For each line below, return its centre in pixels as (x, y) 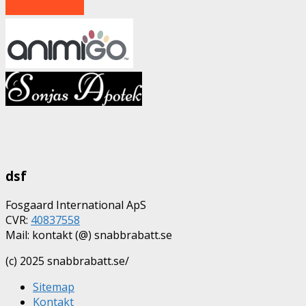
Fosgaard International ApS (76, 205)
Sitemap (54, 287)
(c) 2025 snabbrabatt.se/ (67, 261)
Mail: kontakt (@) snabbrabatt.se (89, 235)
